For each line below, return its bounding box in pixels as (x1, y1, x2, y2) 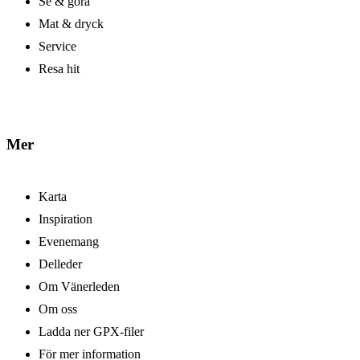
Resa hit (39, 61, 80, 76)
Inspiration (39, 212, 92, 227)
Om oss (39, 302, 77, 317)
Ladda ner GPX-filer (39, 325, 144, 339)
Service (39, 39, 76, 53)
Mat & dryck (39, 16, 104, 31)
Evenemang (39, 235, 99, 249)
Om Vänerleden (39, 280, 120, 294)
